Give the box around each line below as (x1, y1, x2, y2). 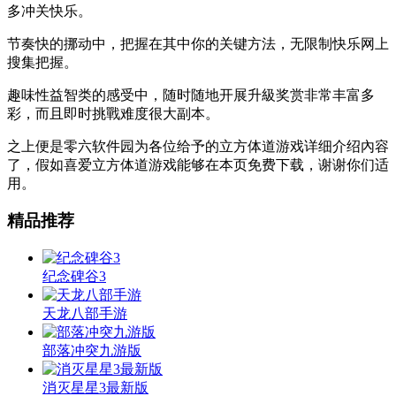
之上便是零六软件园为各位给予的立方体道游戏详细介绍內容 (7, 138, 389, 154)
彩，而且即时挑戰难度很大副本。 (7, 105, 219, 121)
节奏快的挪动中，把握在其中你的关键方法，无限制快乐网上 (7, 35, 389, 51)
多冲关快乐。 (7, 3, 92, 19)
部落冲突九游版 (42, 343, 141, 359)
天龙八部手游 (42, 306, 127, 322)
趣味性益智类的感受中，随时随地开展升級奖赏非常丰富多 (7, 87, 375, 103)
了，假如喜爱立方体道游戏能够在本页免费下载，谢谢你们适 (7, 156, 389, 172)
